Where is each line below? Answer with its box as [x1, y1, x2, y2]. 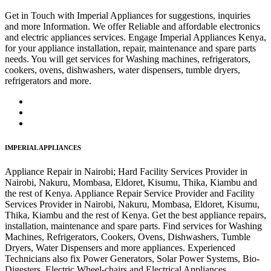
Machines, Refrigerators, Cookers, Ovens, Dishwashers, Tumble [5, 231, 250, 242]
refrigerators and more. [5, 75, 91, 86]
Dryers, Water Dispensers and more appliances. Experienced [5, 242, 235, 253]
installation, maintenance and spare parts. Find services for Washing [5, 220, 262, 231]
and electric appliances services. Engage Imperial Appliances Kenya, [5, 31, 266, 42]
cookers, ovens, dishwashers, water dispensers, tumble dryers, [5, 64, 240, 75]
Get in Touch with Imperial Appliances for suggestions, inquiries [5, 10, 250, 21]
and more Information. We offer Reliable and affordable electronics [5, 21, 260, 31]
